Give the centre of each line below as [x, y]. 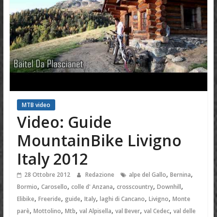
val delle [184, 211]
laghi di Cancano [122, 199]
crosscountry [135, 187]
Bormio [27, 187]
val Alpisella [95, 211]
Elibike [25, 199]
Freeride [49, 199]
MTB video [36, 105]
